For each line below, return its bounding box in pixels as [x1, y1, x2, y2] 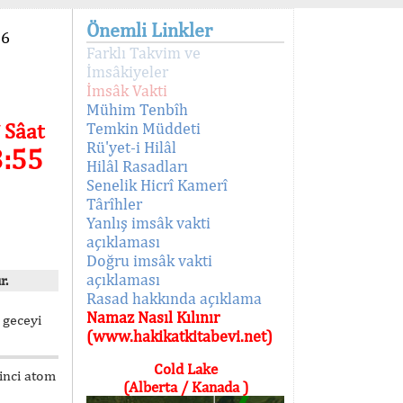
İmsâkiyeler [86, 62, 168, 81]
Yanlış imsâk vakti [86, 213, 210, 232]
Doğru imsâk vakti [86, 251, 212, 270]
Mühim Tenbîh [86, 100, 188, 119]
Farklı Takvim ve [86, 43, 201, 62]
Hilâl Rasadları [86, 157, 188, 175]
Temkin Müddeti [86, 119, 201, 138]
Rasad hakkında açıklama [86, 289, 262, 308]
